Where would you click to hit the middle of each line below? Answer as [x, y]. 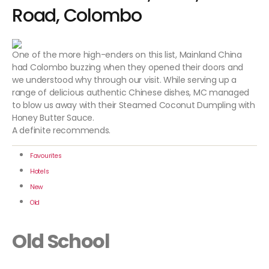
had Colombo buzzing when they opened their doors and [128, 68]
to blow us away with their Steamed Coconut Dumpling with [134, 105]
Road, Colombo [77, 16]
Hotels [40, 172]
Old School [61, 241]
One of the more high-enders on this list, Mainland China [127, 55]
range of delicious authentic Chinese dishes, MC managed [131, 93]
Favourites [46, 156]
